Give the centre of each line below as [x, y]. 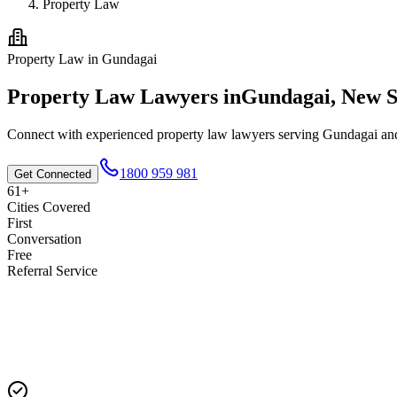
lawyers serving [275, 134]
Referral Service [52, 270]
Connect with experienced [82, 134]
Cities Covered [49, 206]
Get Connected [53, 174]
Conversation [44, 238]
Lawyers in [188, 96]
